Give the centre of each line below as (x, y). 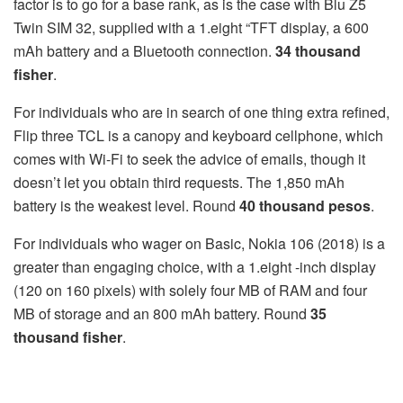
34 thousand (318, 50)
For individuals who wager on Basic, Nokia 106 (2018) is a (199, 243)
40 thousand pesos (305, 205)
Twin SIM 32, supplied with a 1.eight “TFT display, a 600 (191, 27)
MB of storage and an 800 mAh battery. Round (160, 313)
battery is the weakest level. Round (126, 205)
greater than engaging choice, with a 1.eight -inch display (195, 266)
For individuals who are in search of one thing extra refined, (201, 112)
